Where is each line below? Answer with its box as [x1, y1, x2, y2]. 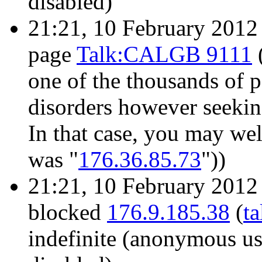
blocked [28, 199, 107, 225]
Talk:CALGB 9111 [77, 42, 252, 67]
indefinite [28, 226, 116, 251]
